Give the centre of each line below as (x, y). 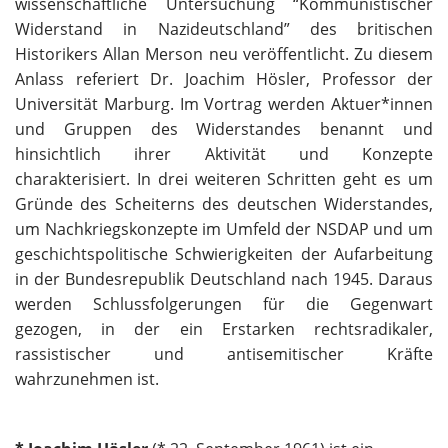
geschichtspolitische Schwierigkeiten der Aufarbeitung (224, 254)
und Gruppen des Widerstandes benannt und (224, 129)
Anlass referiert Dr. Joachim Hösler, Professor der (224, 79)
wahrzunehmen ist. (87, 379)
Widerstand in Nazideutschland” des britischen (224, 29)
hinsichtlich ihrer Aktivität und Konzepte (224, 154)
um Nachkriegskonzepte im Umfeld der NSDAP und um (224, 229)
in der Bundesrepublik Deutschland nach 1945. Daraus (224, 279)
